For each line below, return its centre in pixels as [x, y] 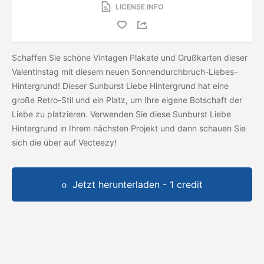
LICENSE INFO [139, 6]
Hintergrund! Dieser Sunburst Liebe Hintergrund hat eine [120, 85]
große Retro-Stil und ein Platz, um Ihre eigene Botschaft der [127, 100]
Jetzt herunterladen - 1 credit [137, 184]
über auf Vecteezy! [81, 142]
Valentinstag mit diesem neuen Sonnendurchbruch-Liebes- [125, 71]
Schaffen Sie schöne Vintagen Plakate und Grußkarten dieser [130, 57]
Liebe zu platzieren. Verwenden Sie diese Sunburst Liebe [121, 114]
